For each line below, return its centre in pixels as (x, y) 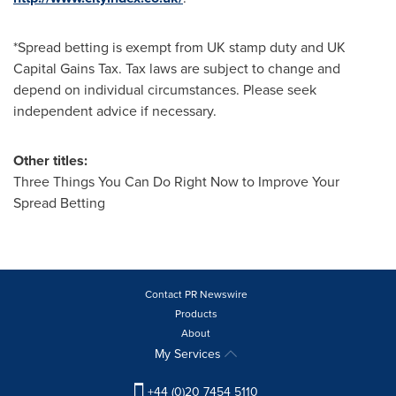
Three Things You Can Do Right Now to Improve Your (176, 182)
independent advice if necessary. (115, 111)
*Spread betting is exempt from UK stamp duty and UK (179, 47)
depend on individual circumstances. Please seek (165, 90)
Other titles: (50, 160)
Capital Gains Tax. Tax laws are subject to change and (177, 69)
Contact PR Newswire (196, 294)
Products (196, 314)
